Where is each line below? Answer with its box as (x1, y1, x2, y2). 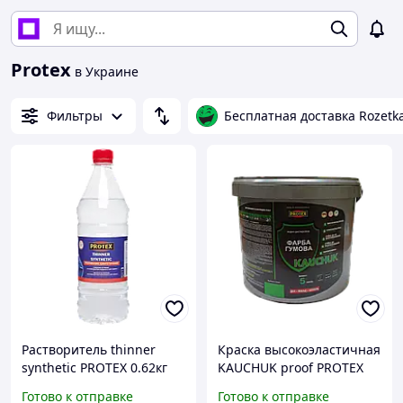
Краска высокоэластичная (218, 341, 381, 359)
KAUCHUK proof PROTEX (218, 359, 363, 377)
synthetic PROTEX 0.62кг (22, 359, 167, 377)
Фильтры (47, 107, 103, 124)
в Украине (71, 63, 139, 80)
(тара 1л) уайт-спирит (22, 377, 157, 395)
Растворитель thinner (22, 341, 156, 359)
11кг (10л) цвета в (218, 377, 327, 395)
